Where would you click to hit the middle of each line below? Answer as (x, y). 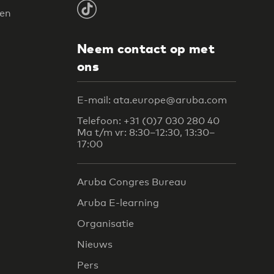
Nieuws (95, 245)
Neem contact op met (146, 49)
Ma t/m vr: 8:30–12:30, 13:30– (146, 132)
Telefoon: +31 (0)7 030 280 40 (148, 120)
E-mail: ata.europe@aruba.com (152, 100)
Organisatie (106, 224)
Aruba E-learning (118, 203)
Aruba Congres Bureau (132, 182)
